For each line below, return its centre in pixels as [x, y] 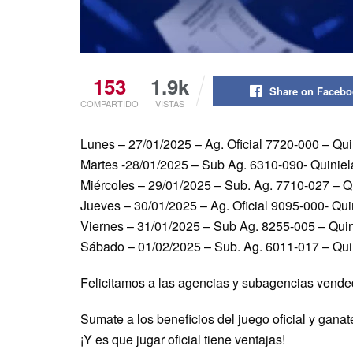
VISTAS [170, 104]
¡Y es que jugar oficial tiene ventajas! [183, 340]
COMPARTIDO [110, 104]
